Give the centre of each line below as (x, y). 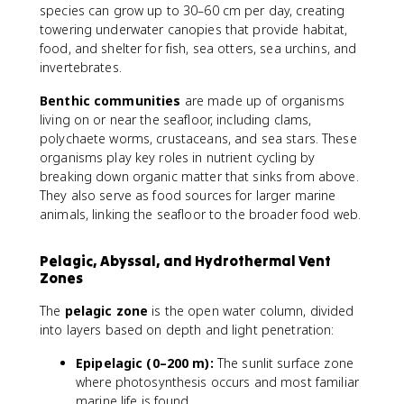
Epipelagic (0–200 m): (145, 363)
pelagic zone (106, 311)
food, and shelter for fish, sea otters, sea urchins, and (198, 48)
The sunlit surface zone (283, 363)
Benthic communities (110, 101)
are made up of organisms (262, 101)
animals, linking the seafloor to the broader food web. (201, 214)
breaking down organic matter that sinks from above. (199, 176)
